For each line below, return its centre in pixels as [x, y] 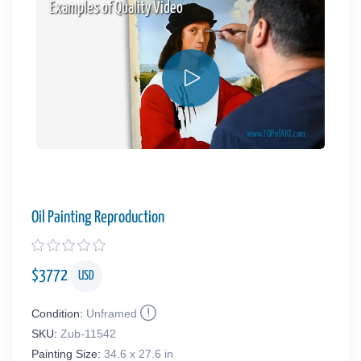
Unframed [112, 313]
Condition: [57, 313]
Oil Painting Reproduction [98, 217]
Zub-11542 [88, 333]
